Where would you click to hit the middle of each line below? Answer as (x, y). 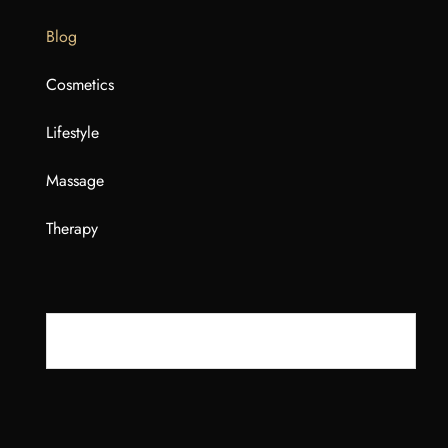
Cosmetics (80, 84)
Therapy (72, 228)
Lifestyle (72, 132)
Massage (75, 180)
